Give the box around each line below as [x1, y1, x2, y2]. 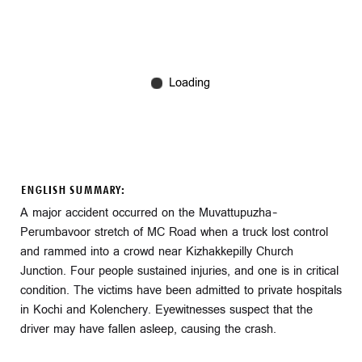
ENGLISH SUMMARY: [20, 181, 124, 200]
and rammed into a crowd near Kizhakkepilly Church [20, 242, 293, 260]
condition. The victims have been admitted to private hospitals [20, 281, 342, 299]
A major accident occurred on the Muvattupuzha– [20, 204, 277, 221]
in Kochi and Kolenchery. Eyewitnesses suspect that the [20, 301, 313, 318]
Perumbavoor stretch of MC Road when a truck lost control [20, 223, 328, 241]
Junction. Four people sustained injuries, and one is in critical [20, 262, 339, 280]
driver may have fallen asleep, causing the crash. [20, 320, 276, 338]
